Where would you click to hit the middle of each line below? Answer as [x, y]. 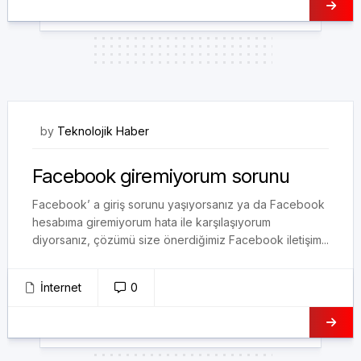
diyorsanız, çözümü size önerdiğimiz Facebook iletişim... [180, 240]
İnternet [61, 287]
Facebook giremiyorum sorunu [161, 176]
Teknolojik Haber [103, 131]
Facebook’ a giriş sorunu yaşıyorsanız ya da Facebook [178, 204]
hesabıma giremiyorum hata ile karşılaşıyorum [151, 222]
